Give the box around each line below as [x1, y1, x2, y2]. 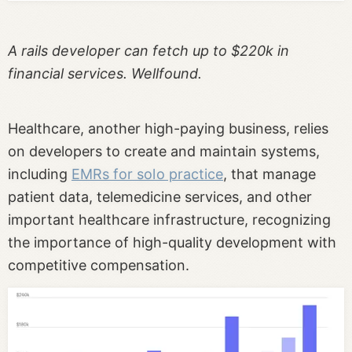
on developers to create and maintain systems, [8, 143, 320, 160]
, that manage [223, 166, 316, 183]
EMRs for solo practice [71, 166, 223, 183]
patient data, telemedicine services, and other [8, 189, 312, 206]
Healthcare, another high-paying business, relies [8, 120, 328, 137]
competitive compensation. [8, 257, 189, 274]
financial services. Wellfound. [8, 65, 202, 82]
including [8, 166, 71, 183]
